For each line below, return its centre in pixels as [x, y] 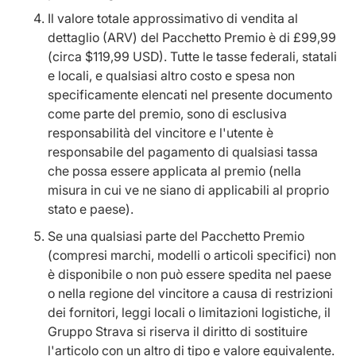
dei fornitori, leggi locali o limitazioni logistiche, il [189, 312]
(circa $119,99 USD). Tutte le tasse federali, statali [192, 56]
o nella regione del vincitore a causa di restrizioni [190, 293]
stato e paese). [91, 209]
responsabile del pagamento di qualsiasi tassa [183, 152]
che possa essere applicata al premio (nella [174, 171]
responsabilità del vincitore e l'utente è [161, 133]
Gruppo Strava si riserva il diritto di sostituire [178, 331]
